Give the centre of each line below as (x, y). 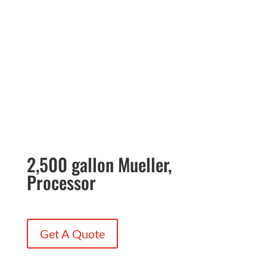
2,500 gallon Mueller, (99, 164)
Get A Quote (72, 233)
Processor (61, 182)
